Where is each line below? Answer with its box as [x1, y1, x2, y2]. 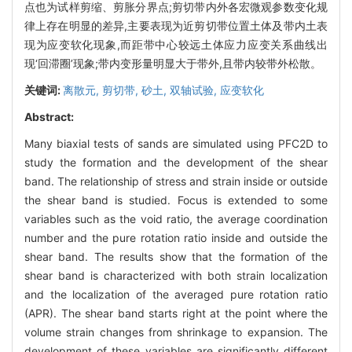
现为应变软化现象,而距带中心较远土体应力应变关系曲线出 [24, 37, 328, 51]
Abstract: [24, 109, 74, 123]
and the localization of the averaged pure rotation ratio [24, 287, 328, 301]
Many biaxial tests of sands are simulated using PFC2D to [24, 136, 328, 150]
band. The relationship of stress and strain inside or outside [24, 174, 328, 188]
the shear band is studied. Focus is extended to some [24, 192, 328, 207]
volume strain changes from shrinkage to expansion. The [24, 324, 328, 339]
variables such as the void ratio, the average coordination [24, 211, 328, 225]
